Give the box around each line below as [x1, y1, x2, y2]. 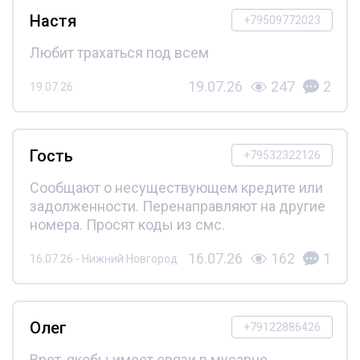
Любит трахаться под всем [29, 44, 209, 62]
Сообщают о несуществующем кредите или [29, 179, 323, 197]
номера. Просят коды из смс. [29, 216, 225, 234]
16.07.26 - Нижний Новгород [29, 252, 178, 265]
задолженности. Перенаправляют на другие [29, 198, 325, 215]
